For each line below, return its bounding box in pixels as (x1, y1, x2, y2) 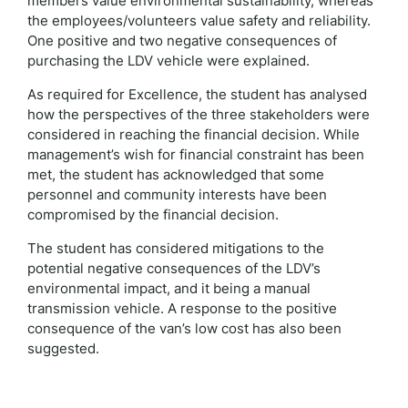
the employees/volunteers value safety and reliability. (27, 12, 371, 29)
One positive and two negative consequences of (27, 32, 337, 49)
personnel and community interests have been (27, 186, 327, 203)
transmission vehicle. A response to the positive (27, 300, 337, 317)
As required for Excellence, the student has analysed (27, 86, 367, 103)
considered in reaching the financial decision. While (27, 126, 360, 143)
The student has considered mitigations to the (27, 240, 324, 257)
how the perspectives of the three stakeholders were (27, 106, 370, 123)
